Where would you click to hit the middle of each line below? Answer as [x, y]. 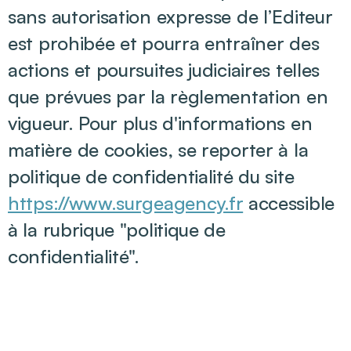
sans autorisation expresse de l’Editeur [170, 16]
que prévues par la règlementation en [168, 96]
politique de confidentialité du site [151, 176]
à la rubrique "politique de [117, 230]
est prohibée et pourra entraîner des [164, 43]
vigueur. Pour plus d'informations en [160, 123]
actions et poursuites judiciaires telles [164, 70]
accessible [289, 203]
